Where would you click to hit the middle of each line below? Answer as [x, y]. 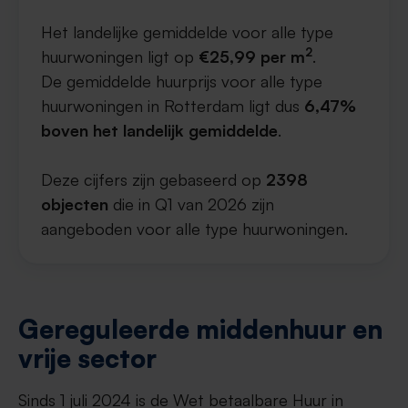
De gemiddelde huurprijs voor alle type [182, 81]
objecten [75, 204]
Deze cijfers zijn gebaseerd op [153, 179]
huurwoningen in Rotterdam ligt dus [173, 106]
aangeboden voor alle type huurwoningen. [194, 229]
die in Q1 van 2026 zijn [191, 204]
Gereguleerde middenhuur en [200, 329]
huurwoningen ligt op [120, 56]
